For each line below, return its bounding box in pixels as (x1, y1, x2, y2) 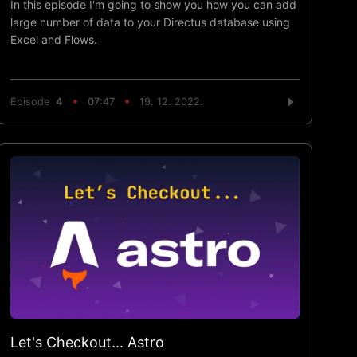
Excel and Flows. (10, 32, 98, 46)
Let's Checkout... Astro (10, 333, 165, 351)
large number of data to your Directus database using (10, 14, 291, 29)
